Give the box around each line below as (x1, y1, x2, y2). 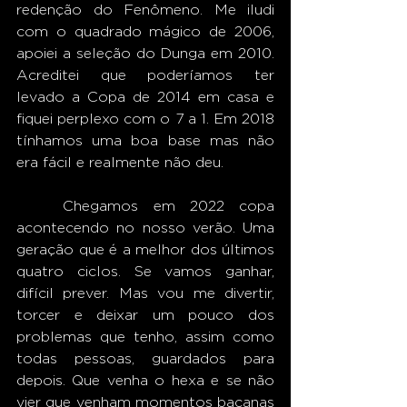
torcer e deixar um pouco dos (16, 307, 274, 323)
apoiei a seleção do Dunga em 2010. (16, 45, 274, 61)
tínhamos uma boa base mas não (16, 133, 274, 148)
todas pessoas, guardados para (16, 351, 274, 366)
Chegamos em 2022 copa (16, 198, 64, 213)
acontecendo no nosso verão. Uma (16, 220, 274, 235)
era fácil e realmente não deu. (16, 154, 228, 170)
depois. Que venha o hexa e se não (16, 372, 274, 388)
